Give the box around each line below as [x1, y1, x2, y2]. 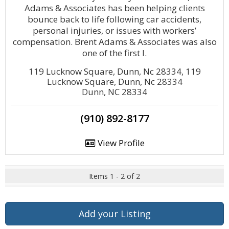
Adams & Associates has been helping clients [24, 2, 205, 14]
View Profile [95, 137, 145, 149]
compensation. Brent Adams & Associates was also [12, 36, 217, 48]
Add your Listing [78, 208, 151, 220]
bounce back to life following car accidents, [28, 13, 201, 25]
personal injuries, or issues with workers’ [33, 25, 196, 36]
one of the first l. [82, 47, 147, 59]
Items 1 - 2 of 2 [89, 171, 140, 181]
